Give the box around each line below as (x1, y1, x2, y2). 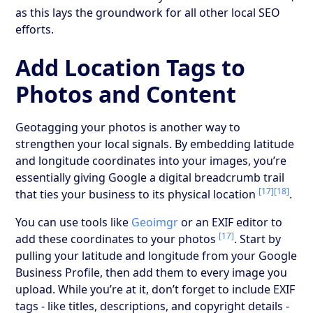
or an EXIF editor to (178, 214, 283, 230)
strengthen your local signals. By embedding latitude (15, 136, 295, 152)
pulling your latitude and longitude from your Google (15, 247, 298, 263)
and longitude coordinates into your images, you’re (15, 152, 287, 168)
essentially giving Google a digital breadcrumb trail (15, 169, 285, 185)
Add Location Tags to (15, 52, 246, 82)
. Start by (234, 231, 282, 247)
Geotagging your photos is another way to (15, 119, 241, 135)
